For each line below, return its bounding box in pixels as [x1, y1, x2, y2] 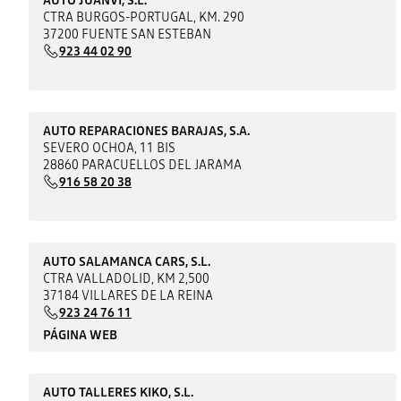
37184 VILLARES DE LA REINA [43, 286, 214, 304]
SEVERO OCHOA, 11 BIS [43, 138, 176, 157]
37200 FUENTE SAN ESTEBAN [43, 24, 212, 43]
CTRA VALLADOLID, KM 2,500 [43, 269, 210, 287]
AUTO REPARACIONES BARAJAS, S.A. [43, 121, 251, 140]
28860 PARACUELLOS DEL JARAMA [43, 155, 243, 174]
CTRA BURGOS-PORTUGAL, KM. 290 [43, 7, 245, 26]
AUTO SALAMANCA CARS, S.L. [43, 252, 211, 270]
